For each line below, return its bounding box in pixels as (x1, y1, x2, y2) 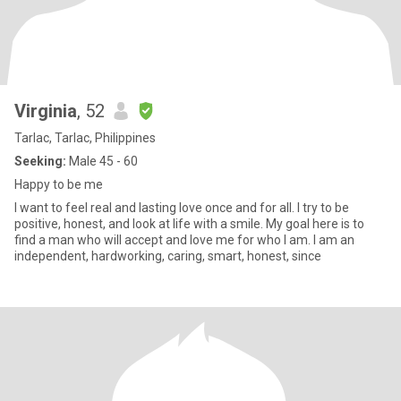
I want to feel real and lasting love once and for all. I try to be (14, 200, 349, 215)
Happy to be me (14, 177, 103, 192)
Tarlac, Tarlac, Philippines (14, 131, 156, 145)
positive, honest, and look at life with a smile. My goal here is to (14, 217, 364, 231)
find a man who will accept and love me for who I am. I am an (14, 233, 354, 247)
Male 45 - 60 (66, 154, 138, 168)
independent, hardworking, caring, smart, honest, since (14, 249, 321, 263)
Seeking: (14, 154, 66, 168)
